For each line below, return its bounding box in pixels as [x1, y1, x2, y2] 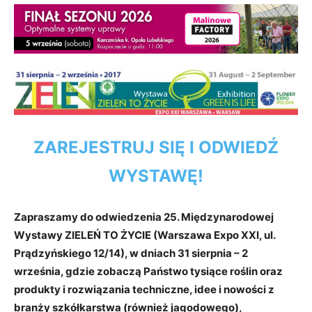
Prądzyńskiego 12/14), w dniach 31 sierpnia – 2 [14, 247, 248, 260]
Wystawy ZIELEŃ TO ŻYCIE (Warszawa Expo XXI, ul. [14, 228, 275, 242]
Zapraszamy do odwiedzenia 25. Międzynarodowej [14, 210, 274, 224]
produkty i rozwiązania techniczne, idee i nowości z [14, 283, 274, 297]
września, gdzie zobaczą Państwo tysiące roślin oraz [14, 265, 283, 279]
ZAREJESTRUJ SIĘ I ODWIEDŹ [33, 137, 279, 158]
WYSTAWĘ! [109, 166, 203, 187]
